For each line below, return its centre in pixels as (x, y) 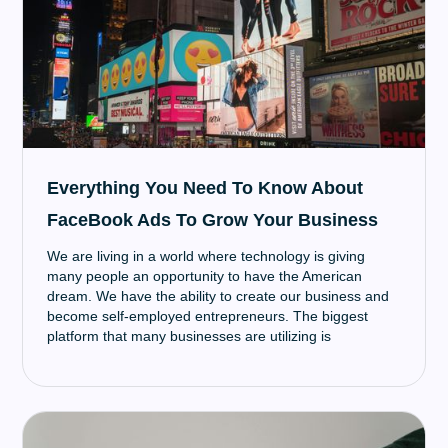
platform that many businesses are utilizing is (189, 336)
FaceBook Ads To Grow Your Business (213, 220)
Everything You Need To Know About (205, 188)
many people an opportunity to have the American (205, 276)
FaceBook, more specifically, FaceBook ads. (187, 356)
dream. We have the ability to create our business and (218, 296)
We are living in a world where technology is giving (206, 256)
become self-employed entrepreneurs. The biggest (208, 316)
